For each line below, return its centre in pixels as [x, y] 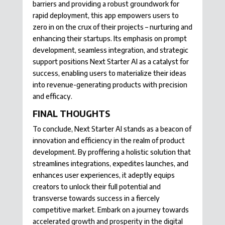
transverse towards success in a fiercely [96, 198]
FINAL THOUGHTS [71, 113]
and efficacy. [52, 96]
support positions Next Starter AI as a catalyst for [110, 61]
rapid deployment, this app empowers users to [105, 15]
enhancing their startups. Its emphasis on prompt [109, 38]
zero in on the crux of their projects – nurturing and [112, 27]
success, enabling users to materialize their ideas [109, 73]
